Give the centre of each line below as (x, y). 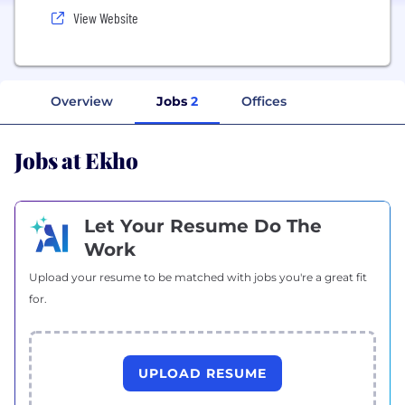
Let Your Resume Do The (203, 226)
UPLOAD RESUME (202, 373)
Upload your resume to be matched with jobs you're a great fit (198, 277)
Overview (82, 101)
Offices (264, 101)
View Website (106, 18)
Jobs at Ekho (77, 159)
